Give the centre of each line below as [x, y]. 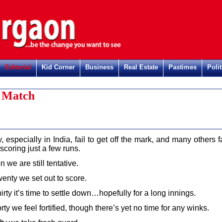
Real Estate [141, 67]
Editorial [18, 67]
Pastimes [183, 67]
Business [99, 67]
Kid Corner [58, 67]
